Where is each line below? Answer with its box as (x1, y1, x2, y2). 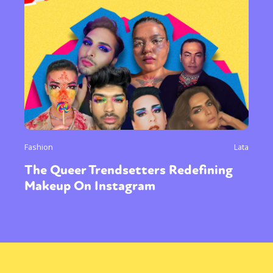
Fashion (24, 141, 53, 153)
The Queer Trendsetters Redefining (24, 161, 233, 179)
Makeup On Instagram (24, 177, 155, 195)
